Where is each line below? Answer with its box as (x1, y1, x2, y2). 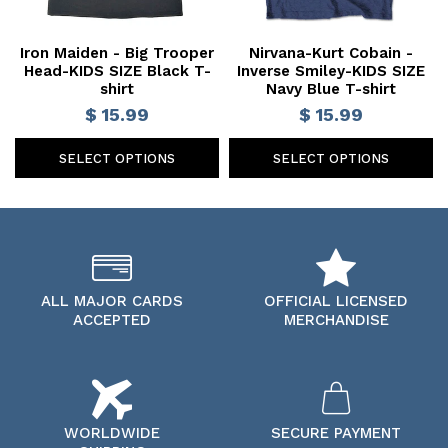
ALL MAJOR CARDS (41, 292, 183, 311)
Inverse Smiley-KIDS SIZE (237, 62, 425, 81)
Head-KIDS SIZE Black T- (23, 62, 211, 81)
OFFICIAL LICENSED (264, 292, 408, 311)
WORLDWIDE (64, 424, 160, 443)
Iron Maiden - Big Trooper (20, 44, 214, 63)
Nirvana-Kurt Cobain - (249, 44, 413, 63)
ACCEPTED (73, 311, 151, 330)
